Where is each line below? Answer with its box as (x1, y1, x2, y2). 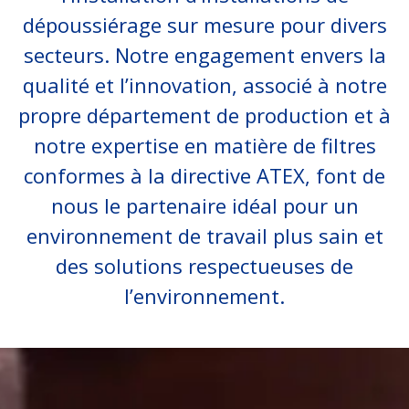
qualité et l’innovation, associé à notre (22, 71, 387, 99)
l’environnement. (124, 282, 285, 309)
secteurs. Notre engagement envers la (23, 41, 386, 68)
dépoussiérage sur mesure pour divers (22, 11, 387, 38)
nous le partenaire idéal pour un (50, 192, 359, 219)
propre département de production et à (18, 101, 391, 129)
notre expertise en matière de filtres (33, 131, 376, 159)
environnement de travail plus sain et (26, 222, 383, 249)
